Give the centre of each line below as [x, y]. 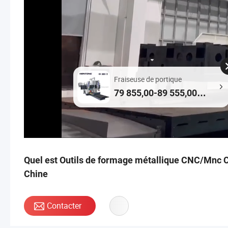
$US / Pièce [138, 106]
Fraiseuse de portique [148, 79]
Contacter [64, 206]
